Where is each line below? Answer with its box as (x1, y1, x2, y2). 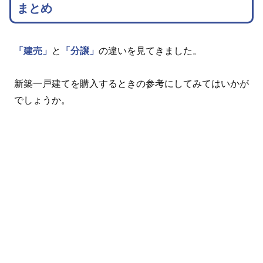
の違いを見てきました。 (99, 46, 202, 56)
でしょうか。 (14, 95, 70, 106)
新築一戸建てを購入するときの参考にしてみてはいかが (14, 79, 249, 89)
